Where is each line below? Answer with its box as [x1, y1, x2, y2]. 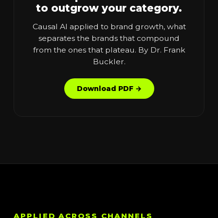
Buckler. [92, 56, 126, 66]
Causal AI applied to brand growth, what [32, 21, 186, 31]
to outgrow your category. [36, 1, 182, 14]
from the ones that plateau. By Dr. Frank [33, 45, 185, 54]
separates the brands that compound [38, 33, 180, 43]
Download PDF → [76, 84, 142, 93]
